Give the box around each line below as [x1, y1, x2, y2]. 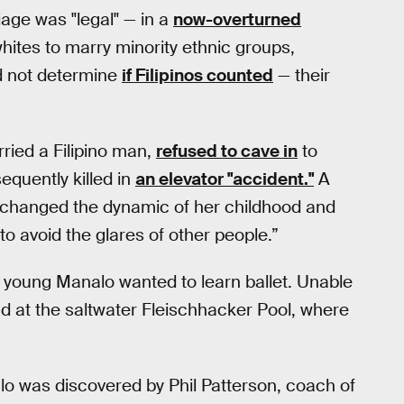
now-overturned [173, 8, 301, 32]
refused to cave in [156, 139, 298, 162]
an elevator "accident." [135, 167, 314, 190]
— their [273, 64, 330, 87]
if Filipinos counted [122, 64, 273, 87]
